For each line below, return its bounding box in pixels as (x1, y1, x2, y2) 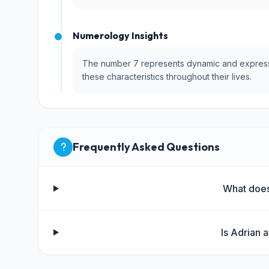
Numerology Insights (73, 29, 168, 41)
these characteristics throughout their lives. (82, 71, 252, 82)
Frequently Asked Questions (73, 140, 220, 154)
